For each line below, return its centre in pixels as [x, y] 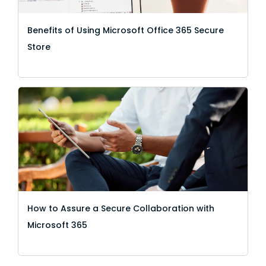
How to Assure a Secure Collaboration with [121, 208]
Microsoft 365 [57, 225]
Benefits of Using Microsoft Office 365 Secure [126, 30]
